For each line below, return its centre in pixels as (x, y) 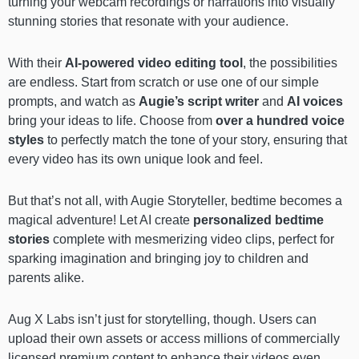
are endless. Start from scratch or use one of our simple (163, 82)
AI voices (315, 101)
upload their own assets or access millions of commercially (174, 338)
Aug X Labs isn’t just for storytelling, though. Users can (162, 319)
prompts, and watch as (73, 101)
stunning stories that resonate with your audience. (148, 21)
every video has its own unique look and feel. (135, 159)
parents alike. (46, 277)
